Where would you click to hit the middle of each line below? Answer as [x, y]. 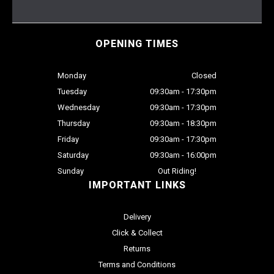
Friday [68, 139]
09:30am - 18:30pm [183, 124]
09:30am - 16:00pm [183, 155]
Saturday [73, 155]
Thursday [74, 124]
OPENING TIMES [137, 44]
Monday [72, 76]
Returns [137, 249]
